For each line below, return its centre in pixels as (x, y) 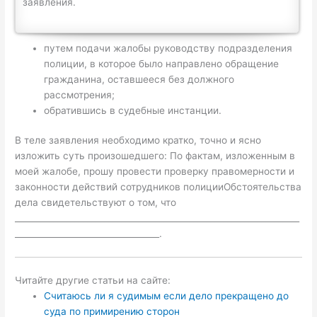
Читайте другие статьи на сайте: (93, 280)
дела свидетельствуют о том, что (96, 203)
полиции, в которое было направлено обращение (162, 63)
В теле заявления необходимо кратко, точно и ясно (138, 140)
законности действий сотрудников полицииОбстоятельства (158, 187)
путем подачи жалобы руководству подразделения (168, 48)
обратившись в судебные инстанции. (133, 110)
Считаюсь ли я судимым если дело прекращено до (167, 295)
